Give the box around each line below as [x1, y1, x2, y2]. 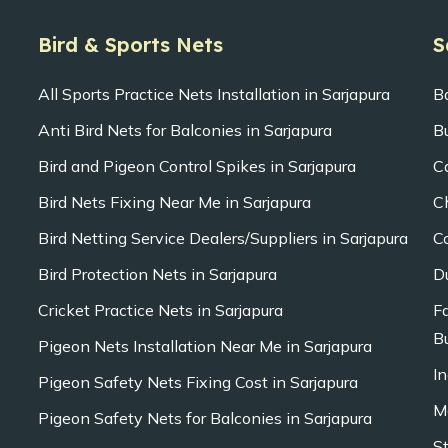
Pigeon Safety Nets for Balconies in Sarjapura [37, 408, 372, 428]
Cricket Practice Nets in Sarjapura [37, 300, 283, 320]
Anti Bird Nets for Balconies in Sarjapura [37, 120, 332, 140]
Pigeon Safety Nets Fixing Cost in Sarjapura [37, 372, 358, 392]
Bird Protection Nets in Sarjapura [37, 264, 277, 284]
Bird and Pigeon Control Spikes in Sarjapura [37, 156, 356, 176]
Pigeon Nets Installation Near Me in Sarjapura [37, 336, 372, 356]
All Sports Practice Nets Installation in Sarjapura [37, 84, 390, 104]
